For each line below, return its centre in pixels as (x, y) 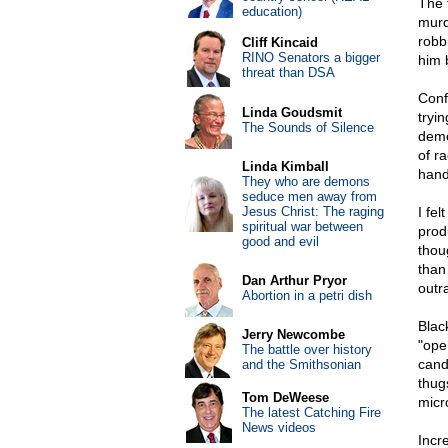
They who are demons (305, 181)
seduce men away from (309, 196)
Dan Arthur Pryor (294, 280)
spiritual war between (302, 226)
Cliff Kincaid (279, 42)
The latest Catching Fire (311, 412)
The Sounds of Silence (307, 127)
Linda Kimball (285, 166)
